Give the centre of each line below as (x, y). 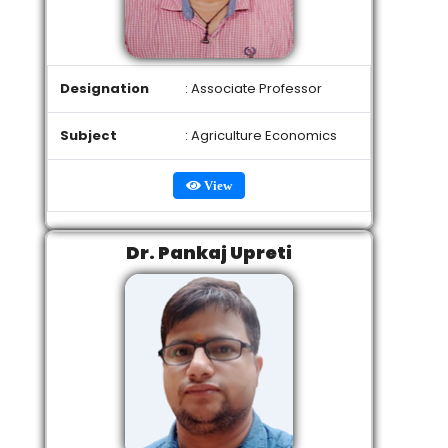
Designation (104, 88)
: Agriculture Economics (261, 135)
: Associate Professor (253, 88)
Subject (88, 135)
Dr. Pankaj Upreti (209, 252)
